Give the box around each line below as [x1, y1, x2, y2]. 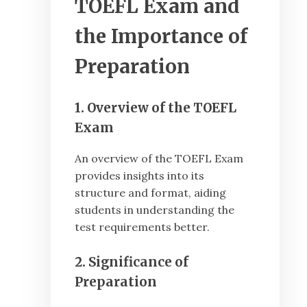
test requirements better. [75, 220, 210, 234]
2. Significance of [75, 254, 188, 271]
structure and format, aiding [75, 186, 226, 200]
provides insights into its [75, 169, 204, 183]
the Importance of [75, 24, 247, 49]
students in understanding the [75, 203, 234, 217]
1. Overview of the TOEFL [75, 99, 236, 116]
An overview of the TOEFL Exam [75, 151, 243, 166]
